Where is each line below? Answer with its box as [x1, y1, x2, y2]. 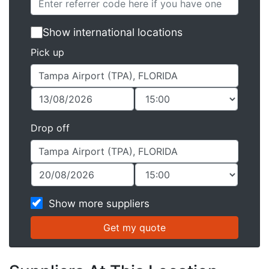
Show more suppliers [49, 198, 150, 210]
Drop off [31, 122, 70, 134]
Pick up [31, 46, 64, 58]
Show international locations [43, 26, 183, 38]
